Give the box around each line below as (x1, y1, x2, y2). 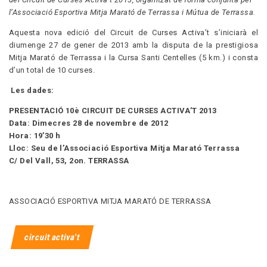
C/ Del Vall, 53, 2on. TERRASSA (9, 156, 132, 165)
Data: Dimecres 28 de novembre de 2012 (9, 118, 169, 128)
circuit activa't (23, 232, 81, 243)
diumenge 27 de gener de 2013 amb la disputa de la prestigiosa (9, 40, 258, 49)
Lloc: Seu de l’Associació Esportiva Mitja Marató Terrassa (9, 143, 240, 153)
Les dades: (11, 85, 54, 95)
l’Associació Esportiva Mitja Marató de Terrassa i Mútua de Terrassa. (9, 7, 256, 17)
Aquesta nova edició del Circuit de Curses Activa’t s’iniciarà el (9, 27, 258, 37)
